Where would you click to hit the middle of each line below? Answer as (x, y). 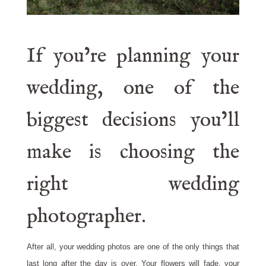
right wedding (133, 185)
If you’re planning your (133, 56)
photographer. (86, 217)
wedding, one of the (133, 88)
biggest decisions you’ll (133, 121)
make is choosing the (133, 153)
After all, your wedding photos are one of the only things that (133, 247)
